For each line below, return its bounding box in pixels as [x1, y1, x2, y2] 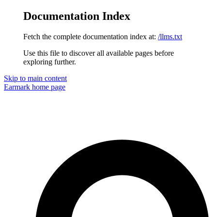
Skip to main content [4, 74, 67, 82]
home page [30, 82, 65, 91]
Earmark [4, 82, 30, 91]
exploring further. [23, 57, 76, 66]
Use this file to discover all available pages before [23, 48, 174, 57]
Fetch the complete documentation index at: [23, 32, 156, 41]
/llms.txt [158, 32, 182, 41]
